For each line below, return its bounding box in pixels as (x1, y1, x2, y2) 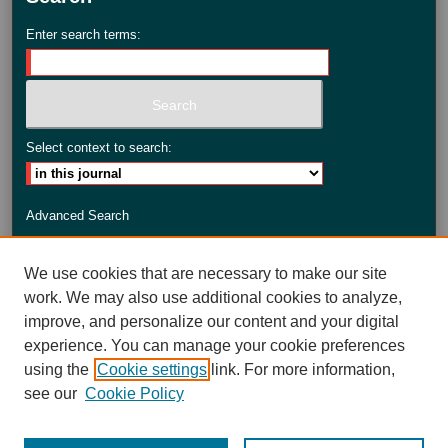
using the (24, 361, 89, 378)
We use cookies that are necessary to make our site (24, 265, 387, 282)
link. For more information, (207, 361, 395, 378)
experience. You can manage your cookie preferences (24, 337, 405, 354)
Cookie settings (97, 361, 207, 378)
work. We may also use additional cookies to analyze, (24, 289, 402, 306)
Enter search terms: (26, 27, 142, 43)
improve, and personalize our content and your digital (24, 313, 399, 330)
